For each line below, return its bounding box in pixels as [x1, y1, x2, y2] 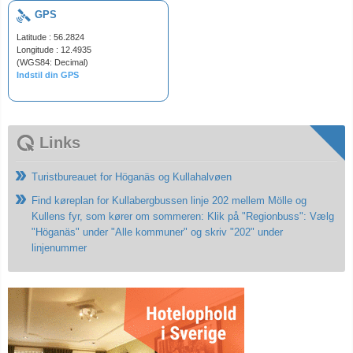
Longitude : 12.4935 [17, 45, 91, 55]
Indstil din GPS [17, 70, 79, 80]
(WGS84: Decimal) [17, 58, 88, 68]
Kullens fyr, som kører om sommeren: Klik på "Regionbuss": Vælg [32, 210, 334, 223]
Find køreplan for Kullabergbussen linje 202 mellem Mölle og [32, 195, 307, 207]
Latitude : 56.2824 [17, 32, 84, 43]
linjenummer [32, 242, 87, 255]
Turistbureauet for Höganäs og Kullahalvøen [32, 171, 232, 184]
